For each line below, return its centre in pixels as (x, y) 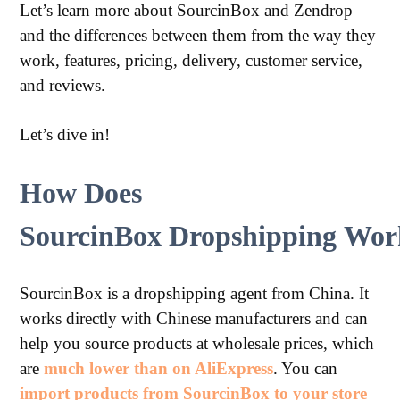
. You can (306, 368)
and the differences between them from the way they (198, 35)
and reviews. (63, 85)
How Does (81, 193)
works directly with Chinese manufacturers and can (194, 318)
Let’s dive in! (65, 134)
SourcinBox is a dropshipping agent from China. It (195, 293)
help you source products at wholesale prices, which (197, 343)
